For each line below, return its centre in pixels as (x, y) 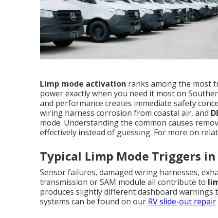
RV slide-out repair (182, 202)
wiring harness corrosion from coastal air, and (125, 113)
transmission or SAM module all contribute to (124, 182)
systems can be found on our (94, 202)
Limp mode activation (83, 84)
